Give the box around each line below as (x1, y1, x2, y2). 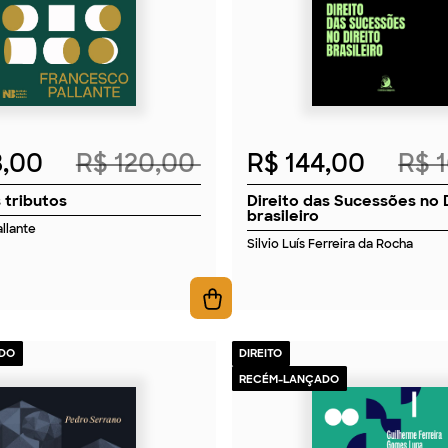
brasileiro (247, 204, 320, 226)
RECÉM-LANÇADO (239, 371, 340, 386)
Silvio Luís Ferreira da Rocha (247, 235, 414, 252)
